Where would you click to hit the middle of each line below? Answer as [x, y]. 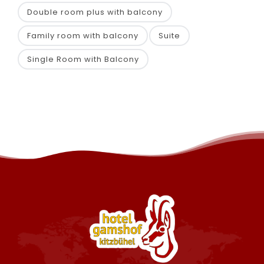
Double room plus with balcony [95, 12]
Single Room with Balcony [83, 59]
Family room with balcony [83, 36]
